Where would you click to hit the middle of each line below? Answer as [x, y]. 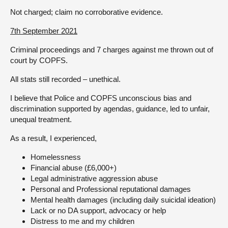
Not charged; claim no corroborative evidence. [87, 12]
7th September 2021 [44, 31]
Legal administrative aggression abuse [94, 178]
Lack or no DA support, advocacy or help [98, 210]
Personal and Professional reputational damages [111, 189]
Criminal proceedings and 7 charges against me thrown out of [112, 50]
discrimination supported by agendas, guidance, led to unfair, [110, 109]
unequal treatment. [41, 119]
